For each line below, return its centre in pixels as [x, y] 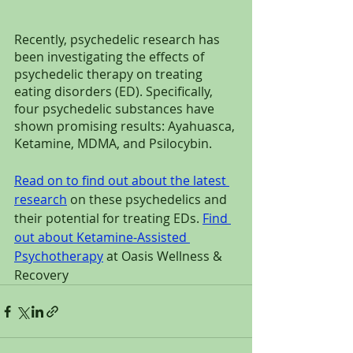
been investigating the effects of [111, 57]
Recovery [41, 275]
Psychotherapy [59, 256]
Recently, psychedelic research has [119, 40]
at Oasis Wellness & [164, 256]
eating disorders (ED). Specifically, [115, 92]
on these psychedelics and [149, 200]
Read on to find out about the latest [122, 181]
